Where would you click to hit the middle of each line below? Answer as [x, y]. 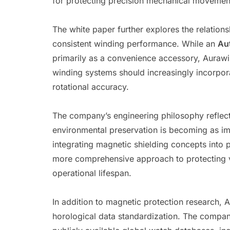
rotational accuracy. [91, 87]
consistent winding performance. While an [135, 44]
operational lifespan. [92, 173]
